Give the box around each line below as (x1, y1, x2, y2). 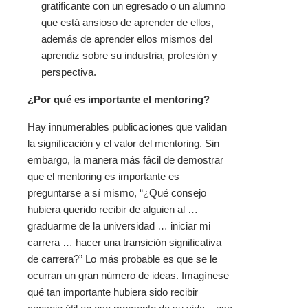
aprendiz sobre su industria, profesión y (41, 49, 217, 62)
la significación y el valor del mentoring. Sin (27, 137, 219, 150)
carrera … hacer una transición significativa (27, 236, 221, 249)
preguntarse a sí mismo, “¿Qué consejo (27, 187, 206, 199)
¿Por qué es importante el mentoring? (27, 93, 210, 106)
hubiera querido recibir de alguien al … (27, 203, 198, 216)
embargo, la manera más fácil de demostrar (27, 154, 223, 166)
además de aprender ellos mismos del (41, 33, 212, 45)
